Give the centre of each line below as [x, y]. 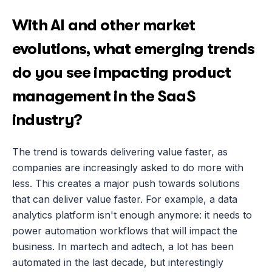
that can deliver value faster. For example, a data [125, 199]
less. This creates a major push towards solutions [126, 183]
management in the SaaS [104, 96]
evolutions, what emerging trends [134, 49]
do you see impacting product [122, 73]
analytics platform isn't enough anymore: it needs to [132, 215]
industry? [47, 120]
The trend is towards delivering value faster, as [120, 152]
